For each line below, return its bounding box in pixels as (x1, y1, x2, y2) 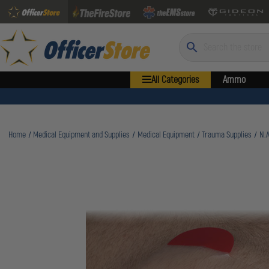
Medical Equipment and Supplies (33, 130, 130, 140)
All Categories (151, 74, 199, 86)
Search (179, 34, 203, 46)
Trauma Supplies (202, 130, 252, 140)
